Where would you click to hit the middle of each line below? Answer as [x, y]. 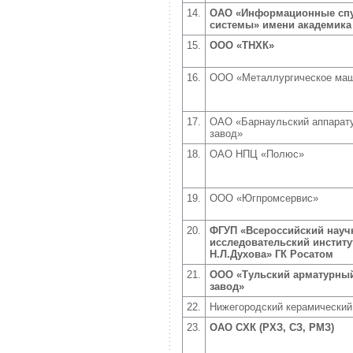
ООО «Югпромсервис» [264, 198]
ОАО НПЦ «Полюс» [257, 154]
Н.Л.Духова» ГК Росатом [271, 254]
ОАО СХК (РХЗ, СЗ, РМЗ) [272, 327]
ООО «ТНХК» [242, 45]
